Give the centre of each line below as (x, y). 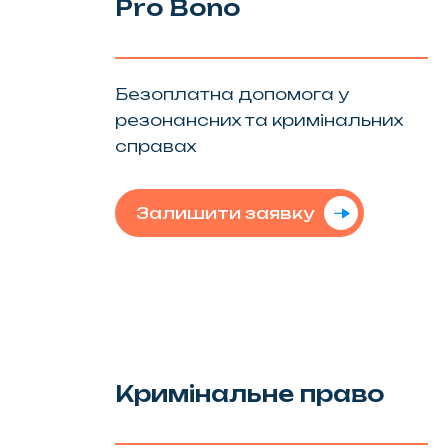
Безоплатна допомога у (231, 93)
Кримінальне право (249, 393)
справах (155, 145)
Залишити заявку (224, 212)
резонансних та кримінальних (258, 119)
